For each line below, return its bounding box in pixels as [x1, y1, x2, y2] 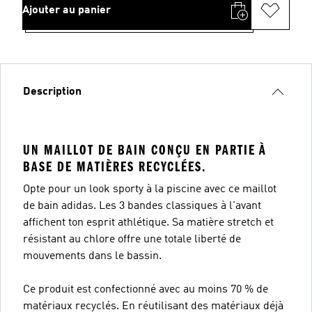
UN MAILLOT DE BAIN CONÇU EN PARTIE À [23, 141, 267, 158]
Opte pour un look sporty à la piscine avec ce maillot [23, 183, 276, 195]
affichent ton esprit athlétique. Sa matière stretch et [23, 217, 274, 228]
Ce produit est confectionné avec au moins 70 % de [23, 283, 268, 295]
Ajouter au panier [22, 4, 111, 16]
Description [23, 86, 81, 97]
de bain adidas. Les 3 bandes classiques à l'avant [23, 200, 261, 212]
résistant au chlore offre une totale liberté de [23, 233, 241, 245]
